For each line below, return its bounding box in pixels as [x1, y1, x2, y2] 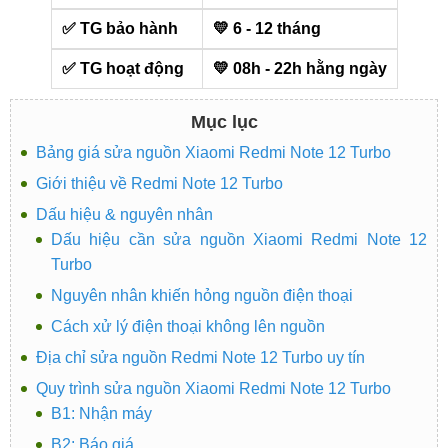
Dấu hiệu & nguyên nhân [36, 206, 213, 223]
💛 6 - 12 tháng [212, 20, 321, 37]
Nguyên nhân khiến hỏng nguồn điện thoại [51, 287, 353, 304]
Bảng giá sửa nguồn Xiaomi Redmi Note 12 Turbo [36, 144, 391, 161]
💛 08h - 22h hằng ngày [212, 60, 387, 77]
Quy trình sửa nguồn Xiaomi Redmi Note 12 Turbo [36, 380, 391, 397]
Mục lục [190, 112, 258, 132]
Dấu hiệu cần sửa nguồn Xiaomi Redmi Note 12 [51, 231, 427, 248]
